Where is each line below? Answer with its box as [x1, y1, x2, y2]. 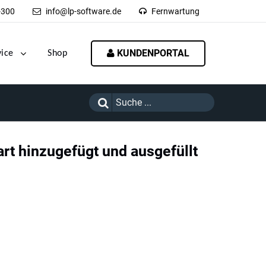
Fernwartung [151, 7, 199, 16]
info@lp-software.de [46, 7, 121, 16]
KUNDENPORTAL [115, 47, 189, 59]
